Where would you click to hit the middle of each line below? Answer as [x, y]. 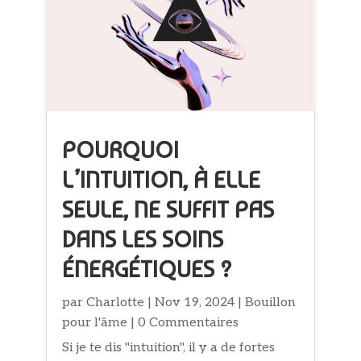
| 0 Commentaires [183, 323]
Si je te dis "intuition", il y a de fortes [169, 348]
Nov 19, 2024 [195, 303]
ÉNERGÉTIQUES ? [147, 270]
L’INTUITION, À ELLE [162, 180]
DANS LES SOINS [143, 240]
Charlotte [116, 303]
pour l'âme [95, 323]
